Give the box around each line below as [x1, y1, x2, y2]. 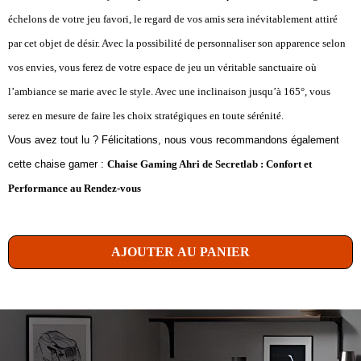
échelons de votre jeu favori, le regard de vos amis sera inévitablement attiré [8, 12, 338, 25]
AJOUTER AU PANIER [111, 244, 250, 259]
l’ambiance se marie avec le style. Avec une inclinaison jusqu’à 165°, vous [8, 85, 330, 98]
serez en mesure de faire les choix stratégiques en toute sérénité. [8, 109, 284, 122]
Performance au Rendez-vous [8, 181, 141, 194]
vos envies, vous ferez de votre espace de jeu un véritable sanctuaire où [8, 60, 317, 73]
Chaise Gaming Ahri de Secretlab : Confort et [107, 157, 312, 170]
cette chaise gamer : [8, 157, 107, 170]
